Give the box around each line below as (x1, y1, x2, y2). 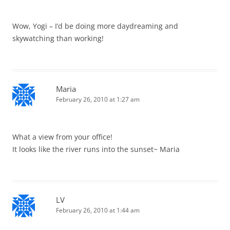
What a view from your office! (12, 132, 112, 142)
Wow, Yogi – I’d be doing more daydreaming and (12, 21, 178, 31)
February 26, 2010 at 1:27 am (56, 95, 140, 104)
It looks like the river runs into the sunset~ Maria (12, 144, 180, 155)
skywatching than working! (12, 33, 104, 44)
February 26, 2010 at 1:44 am (56, 206, 140, 215)
